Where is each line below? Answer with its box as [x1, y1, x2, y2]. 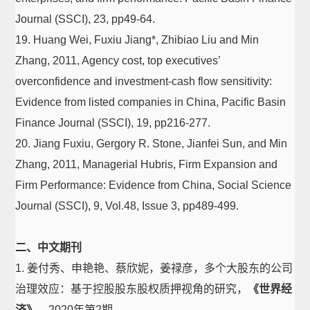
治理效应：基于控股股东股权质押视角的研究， [15, 283, 248, 295]
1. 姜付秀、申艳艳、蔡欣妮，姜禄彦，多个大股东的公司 [15, 262, 293, 274]
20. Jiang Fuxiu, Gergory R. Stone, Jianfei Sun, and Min [15, 138, 288, 149]
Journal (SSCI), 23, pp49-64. [15, 13, 156, 25]
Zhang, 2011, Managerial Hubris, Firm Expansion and [15, 158, 278, 170]
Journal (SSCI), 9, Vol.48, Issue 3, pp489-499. [15, 200, 239, 212]
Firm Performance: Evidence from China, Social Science [15, 179, 292, 191]
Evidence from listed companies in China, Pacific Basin [15, 96, 286, 108]
